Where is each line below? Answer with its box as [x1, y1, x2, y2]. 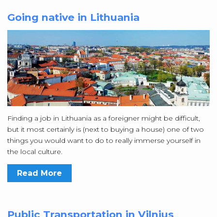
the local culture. [7, 147, 62, 156]
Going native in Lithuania [7, 11, 139, 24]
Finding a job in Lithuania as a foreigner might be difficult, [7, 113, 200, 123]
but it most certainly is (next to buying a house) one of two [7, 124, 204, 134]
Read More [17, 168, 62, 178]
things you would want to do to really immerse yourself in [7, 136, 201, 145]
